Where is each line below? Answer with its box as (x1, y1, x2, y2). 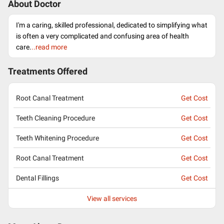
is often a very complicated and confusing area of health (16, 32, 189, 40)
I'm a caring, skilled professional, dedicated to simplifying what (16, 21, 207, 29)
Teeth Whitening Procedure (16, 133, 99, 142)
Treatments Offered (8, 66, 87, 76)
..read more (31, 43, 67, 51)
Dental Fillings (16, 174, 59, 182)
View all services (87, 194, 137, 202)
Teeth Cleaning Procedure (16, 113, 95, 122)
